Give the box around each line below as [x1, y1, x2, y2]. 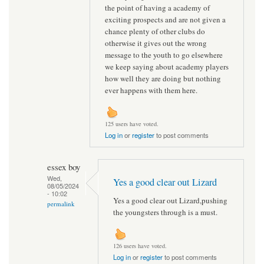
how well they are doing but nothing [105, 72, 221, 84]
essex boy [47, 161, 80, 173]
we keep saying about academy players [105, 61, 229, 72]
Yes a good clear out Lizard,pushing [113, 194, 227, 206]
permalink [47, 199, 75, 209]
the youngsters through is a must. [113, 206, 217, 217]
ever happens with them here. [105, 84, 197, 95]
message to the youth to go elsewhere [105, 49, 223, 60]
